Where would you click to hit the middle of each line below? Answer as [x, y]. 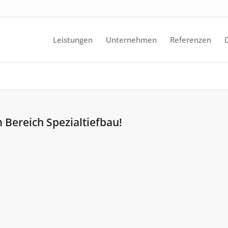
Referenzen [191, 40]
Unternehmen [132, 40]
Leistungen [73, 40]
